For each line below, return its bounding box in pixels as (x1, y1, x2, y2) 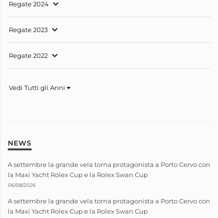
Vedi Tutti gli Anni (9, 83, 67, 91)
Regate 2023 (9, 25, 48, 34)
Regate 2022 (9, 51, 48, 59)
